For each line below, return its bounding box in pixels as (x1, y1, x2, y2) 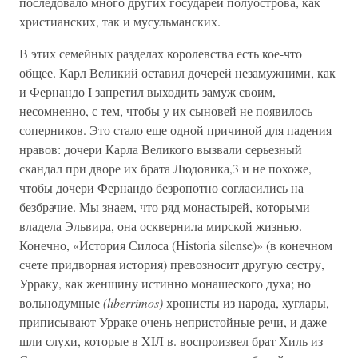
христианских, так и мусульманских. (19, 13, 221, 30)
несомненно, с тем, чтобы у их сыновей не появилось (19, 102, 312, 119)
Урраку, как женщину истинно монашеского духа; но (19, 275, 311, 292)
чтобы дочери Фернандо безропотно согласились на (19, 179, 304, 196)
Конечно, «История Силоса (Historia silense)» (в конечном (19, 237, 332, 253)
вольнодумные (19, 294, 103, 311)
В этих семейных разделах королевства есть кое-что (19, 45, 302, 62)
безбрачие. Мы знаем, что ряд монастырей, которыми (19, 198, 310, 215)
